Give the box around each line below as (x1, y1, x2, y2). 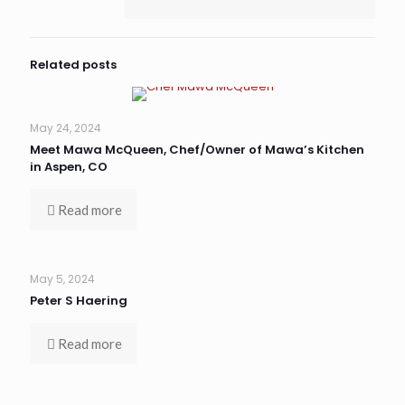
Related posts (30, 56, 117, 73)
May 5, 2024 (30, 271, 95, 287)
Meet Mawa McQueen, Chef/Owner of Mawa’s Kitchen (30, 141, 364, 158)
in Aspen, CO (30, 158, 108, 175)
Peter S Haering (30, 292, 127, 309)
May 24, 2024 (30, 120, 101, 136)
